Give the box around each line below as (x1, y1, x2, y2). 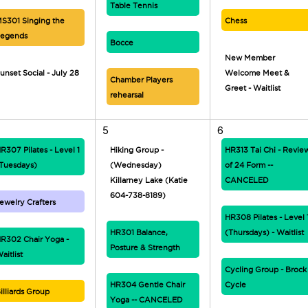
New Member (224, 54, 275, 62)
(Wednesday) (109, 161, 162, 169)
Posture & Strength (109, 243, 180, 252)
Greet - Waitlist (224, 84, 280, 92)
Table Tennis (109, 1, 157, 10)
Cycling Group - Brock (224, 265, 307, 274)
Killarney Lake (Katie (109, 176, 188, 184)
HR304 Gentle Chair (109, 280, 185, 289)
